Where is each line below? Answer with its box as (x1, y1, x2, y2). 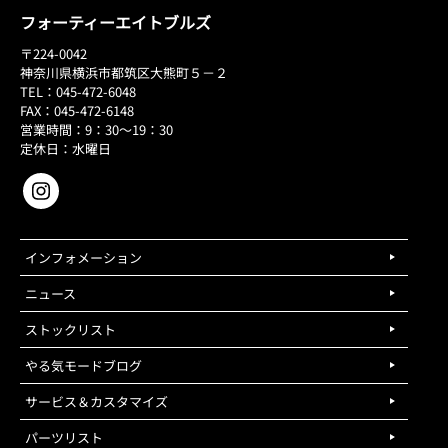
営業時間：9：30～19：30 (20, 119, 173, 139)
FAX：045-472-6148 (20, 100, 134, 120)
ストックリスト (25, 319, 116, 339)
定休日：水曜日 (20, 138, 111, 158)
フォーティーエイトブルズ (20, 9, 211, 34)
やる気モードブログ (25, 355, 142, 375)
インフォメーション (25, 247, 142, 267)
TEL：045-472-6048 (20, 81, 136, 101)
